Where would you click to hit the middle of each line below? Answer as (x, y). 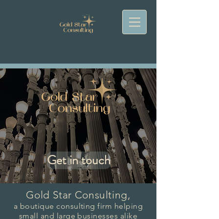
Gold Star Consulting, (78, 195)
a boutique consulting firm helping (78, 206)
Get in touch (79, 160)
